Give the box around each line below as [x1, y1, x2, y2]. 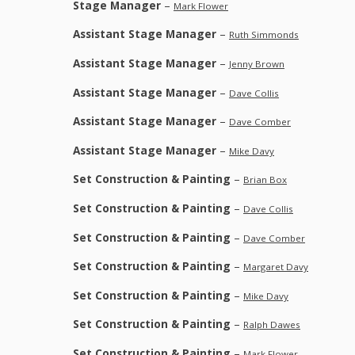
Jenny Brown [229, 58, 284, 70]
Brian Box [243, 174, 287, 186]
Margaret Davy [243, 261, 308, 273]
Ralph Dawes [243, 319, 300, 331]
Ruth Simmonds [229, 29, 299, 41]
